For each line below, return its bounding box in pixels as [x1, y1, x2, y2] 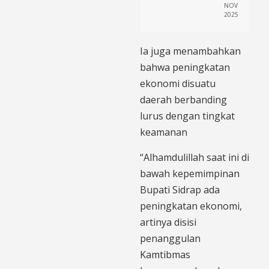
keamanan [140, 125, 187, 139]
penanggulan [140, 232, 201, 246]
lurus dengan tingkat [140, 109, 235, 123]
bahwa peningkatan [140, 61, 230, 74]
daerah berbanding [140, 93, 227, 107]
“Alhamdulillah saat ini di [140, 151, 249, 165]
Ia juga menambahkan [140, 44, 241, 58]
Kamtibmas [140, 248, 190, 262]
